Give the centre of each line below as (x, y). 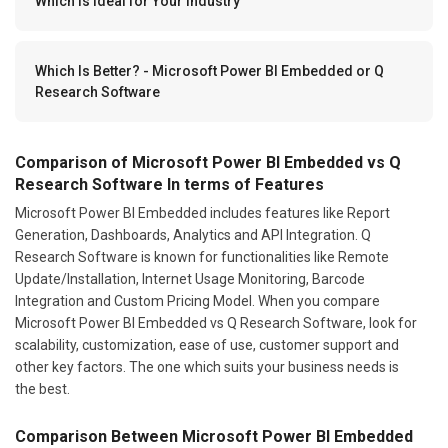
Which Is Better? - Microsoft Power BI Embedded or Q (209, 70)
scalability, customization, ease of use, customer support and (207, 344)
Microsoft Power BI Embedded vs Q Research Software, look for (216, 322)
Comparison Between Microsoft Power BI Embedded (214, 436)
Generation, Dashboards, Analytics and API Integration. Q (193, 234)
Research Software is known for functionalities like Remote (202, 256)
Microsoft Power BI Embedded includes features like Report (202, 212)
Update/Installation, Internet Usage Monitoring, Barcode (190, 278)
